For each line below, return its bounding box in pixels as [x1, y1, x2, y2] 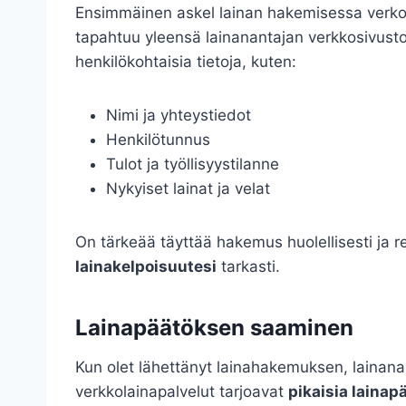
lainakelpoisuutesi [75, 257, 217, 276]
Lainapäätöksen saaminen [75, 314, 353, 342]
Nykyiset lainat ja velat [106, 179, 270, 198]
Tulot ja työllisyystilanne [106, 155, 279, 174]
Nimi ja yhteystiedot [106, 106, 251, 125]
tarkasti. [217, 257, 280, 276]
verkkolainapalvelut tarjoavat [75, 382, 288, 401]
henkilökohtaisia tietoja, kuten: [75, 53, 296, 72]
